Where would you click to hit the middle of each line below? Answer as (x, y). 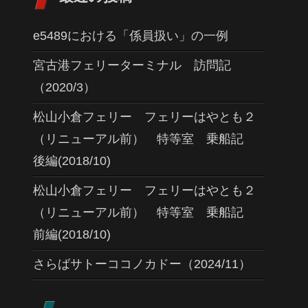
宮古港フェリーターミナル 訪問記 (132, 65)
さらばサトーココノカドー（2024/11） (142, 264)
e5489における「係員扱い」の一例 (131, 36)
